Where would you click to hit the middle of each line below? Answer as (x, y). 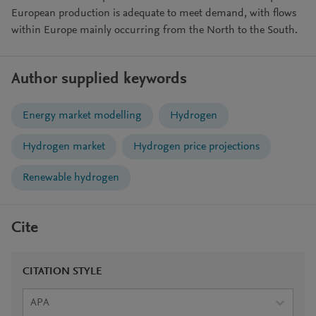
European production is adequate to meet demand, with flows (154, 13)
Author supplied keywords (99, 79)
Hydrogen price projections (196, 147)
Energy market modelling (82, 116)
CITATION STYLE (62, 272)
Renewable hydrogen (71, 178)
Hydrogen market (64, 147)
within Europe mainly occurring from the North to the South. (154, 30)
